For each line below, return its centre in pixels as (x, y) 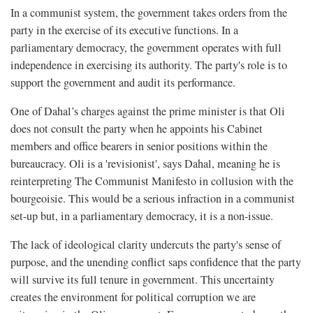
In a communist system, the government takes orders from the (149, 12)
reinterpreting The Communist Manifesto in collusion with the (152, 181)
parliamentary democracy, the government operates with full (146, 47)
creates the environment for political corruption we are (133, 297)
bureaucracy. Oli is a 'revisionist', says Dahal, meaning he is (145, 163)
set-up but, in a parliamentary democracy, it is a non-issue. (142, 216)
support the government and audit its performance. (123, 82)
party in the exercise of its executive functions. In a (124, 30)
